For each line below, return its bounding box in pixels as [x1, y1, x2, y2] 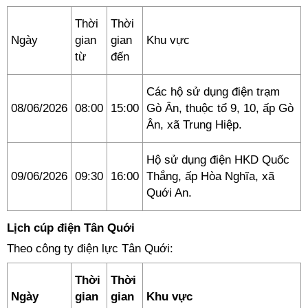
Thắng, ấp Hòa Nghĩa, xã [146, 170, 274, 183]
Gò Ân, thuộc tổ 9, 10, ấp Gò [146, 102, 294, 115]
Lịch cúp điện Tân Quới [7, 221, 135, 234]
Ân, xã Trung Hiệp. [146, 118, 242, 131]
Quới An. [146, 186, 192, 199]
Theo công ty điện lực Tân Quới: [7, 242, 173, 255]
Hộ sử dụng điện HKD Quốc [146, 153, 289, 166]
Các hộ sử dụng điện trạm [146, 85, 280, 98]
